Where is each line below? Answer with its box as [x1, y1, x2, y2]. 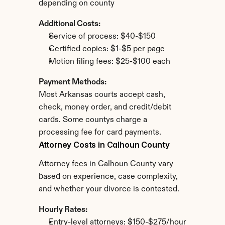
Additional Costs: [38, 20, 100, 28]
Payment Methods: [38, 78, 106, 86]
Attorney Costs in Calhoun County [38, 140, 170, 150]
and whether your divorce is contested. [38, 185, 179, 193]
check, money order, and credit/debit [38, 103, 171, 111]
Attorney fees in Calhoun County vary [38, 160, 173, 168]
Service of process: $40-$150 [48, 33, 156, 41]
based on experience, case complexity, [38, 173, 178, 181]
